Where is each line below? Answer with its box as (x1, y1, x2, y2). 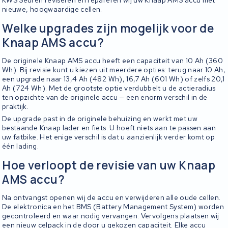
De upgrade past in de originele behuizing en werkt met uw (2, 114, 197, 124)
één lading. (2, 141, 39, 151)
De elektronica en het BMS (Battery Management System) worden (2, 202, 224, 211)
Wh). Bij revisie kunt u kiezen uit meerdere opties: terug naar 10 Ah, (2, 65, 226, 74)
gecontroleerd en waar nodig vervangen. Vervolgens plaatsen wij (2, 211, 219, 220)
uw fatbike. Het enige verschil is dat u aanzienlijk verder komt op (2, 132, 215, 142)
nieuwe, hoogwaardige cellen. (2, 5, 102, 14)
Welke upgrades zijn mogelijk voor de (2, 20, 214, 36)
